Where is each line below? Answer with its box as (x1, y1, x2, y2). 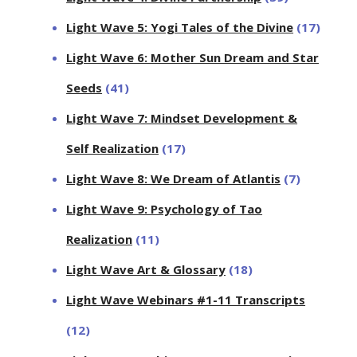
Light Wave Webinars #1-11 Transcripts (66, 291, 306, 308)
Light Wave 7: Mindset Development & (66, 109, 298, 126)
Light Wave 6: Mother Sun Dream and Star (66, 49, 320, 65)
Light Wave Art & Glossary (66, 261, 226, 277)
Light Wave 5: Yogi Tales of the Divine (66, 18, 294, 35)
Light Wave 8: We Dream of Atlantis (66, 170, 281, 186)
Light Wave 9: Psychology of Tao (66, 200, 263, 217)
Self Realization (66, 139, 159, 156)
